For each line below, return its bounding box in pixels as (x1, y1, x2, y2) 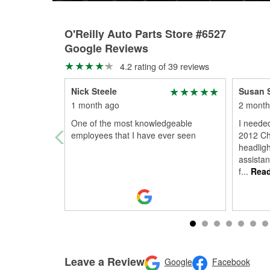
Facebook (212, 256, 250, 268)
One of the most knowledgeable (71, 117, 192, 129)
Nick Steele (71, 85, 117, 97)
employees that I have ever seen (71, 129, 196, 141)
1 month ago (71, 99, 119, 111)
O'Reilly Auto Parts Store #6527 (64, 26, 226, 42)
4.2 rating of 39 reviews (117, 60, 209, 72)
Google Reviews (64, 40, 148, 56)
